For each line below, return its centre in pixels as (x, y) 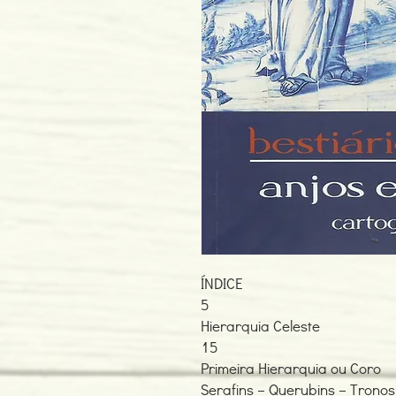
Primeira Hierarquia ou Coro (291, 368)
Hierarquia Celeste (260, 326)
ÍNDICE (222, 283)
